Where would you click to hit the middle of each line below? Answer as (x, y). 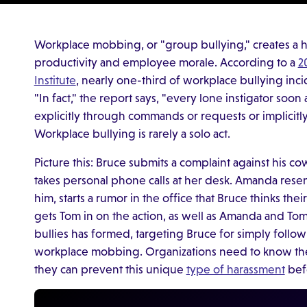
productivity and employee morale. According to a (166, 63)
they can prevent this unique (110, 269)
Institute (55, 81)
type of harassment (235, 269)
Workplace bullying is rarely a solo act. (132, 134)
